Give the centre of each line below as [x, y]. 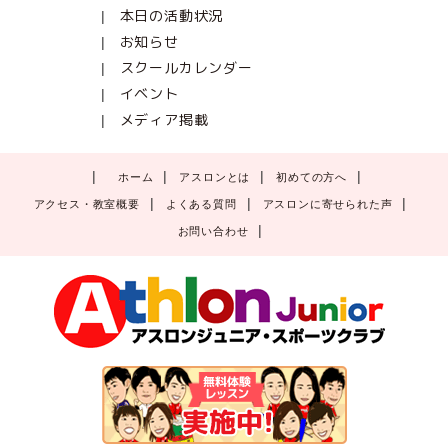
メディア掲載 [164, 120]
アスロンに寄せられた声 [327, 204]
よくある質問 [201, 204]
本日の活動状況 [171, 16]
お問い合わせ [213, 231]
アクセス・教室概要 [86, 204]
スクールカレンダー [186, 68]
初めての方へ [312, 177]
